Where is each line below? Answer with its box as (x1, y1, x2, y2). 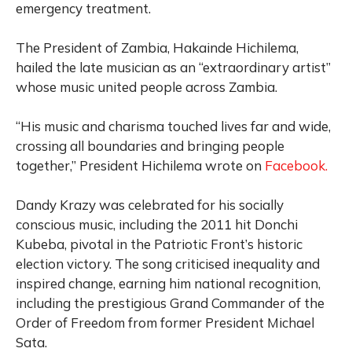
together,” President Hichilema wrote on (16, 157, 265, 174)
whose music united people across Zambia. (16, 79, 277, 96)
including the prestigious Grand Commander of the (16, 295, 324, 312)
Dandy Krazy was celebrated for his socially (16, 196, 284, 214)
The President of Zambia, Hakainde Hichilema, (16, 39, 299, 57)
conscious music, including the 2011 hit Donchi (16, 216, 298, 233)
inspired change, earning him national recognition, (16, 275, 321, 292)
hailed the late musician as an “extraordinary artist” (16, 59, 331, 76)
